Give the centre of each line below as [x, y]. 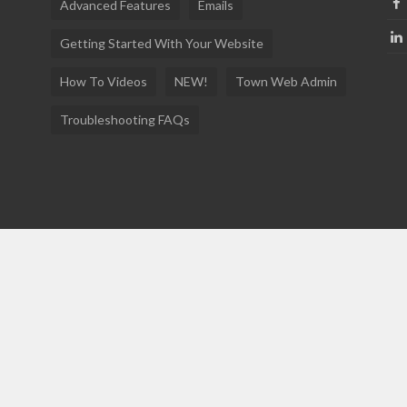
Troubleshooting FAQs [124, 119]
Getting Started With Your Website [161, 43]
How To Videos [103, 81]
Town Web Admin [286, 81]
